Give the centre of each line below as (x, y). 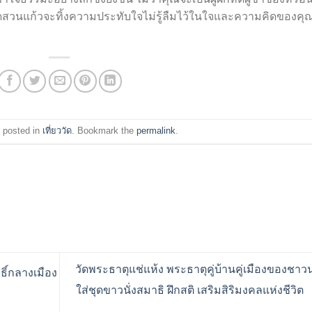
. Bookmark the (104, 130)
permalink (156, 130)
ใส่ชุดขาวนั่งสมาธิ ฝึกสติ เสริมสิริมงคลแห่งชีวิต (191, 290)
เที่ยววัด (57, 130)
